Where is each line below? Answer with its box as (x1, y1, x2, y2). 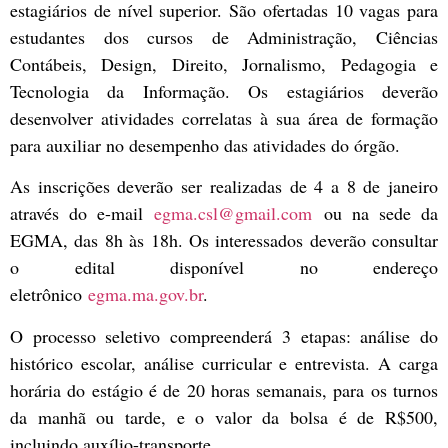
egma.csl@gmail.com (154, 201, 313, 226)
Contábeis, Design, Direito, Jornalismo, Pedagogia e (10, 52, 438, 76)
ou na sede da (312, 201, 439, 226)
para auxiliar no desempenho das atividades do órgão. (10, 133, 400, 157)
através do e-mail (10, 201, 155, 226)
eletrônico (10, 282, 88, 307)
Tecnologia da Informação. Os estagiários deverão (10, 79, 438, 103)
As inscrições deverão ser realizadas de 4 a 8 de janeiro (10, 174, 438, 199)
